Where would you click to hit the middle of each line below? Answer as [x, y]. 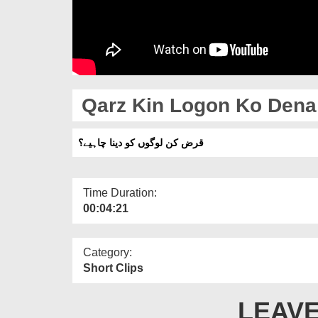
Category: [108, 252]
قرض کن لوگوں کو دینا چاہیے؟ [141, 142]
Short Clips [113, 268]
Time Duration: [120, 192]
